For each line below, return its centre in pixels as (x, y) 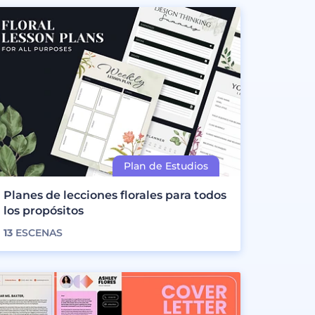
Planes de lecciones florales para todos (115, 195)
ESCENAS (37, 232)
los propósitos (43, 210)
